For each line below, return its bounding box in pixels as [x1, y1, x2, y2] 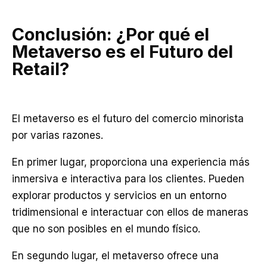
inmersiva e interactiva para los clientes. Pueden [12, 173, 244, 185]
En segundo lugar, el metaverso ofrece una [12, 250, 219, 262]
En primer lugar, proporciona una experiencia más [12, 156, 250, 168]
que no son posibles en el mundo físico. [12, 223, 200, 235]
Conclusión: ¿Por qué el [12, 24, 209, 45]
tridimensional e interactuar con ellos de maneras [12, 206, 249, 218]
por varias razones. [12, 129, 103, 141]
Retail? [12, 58, 69, 79]
